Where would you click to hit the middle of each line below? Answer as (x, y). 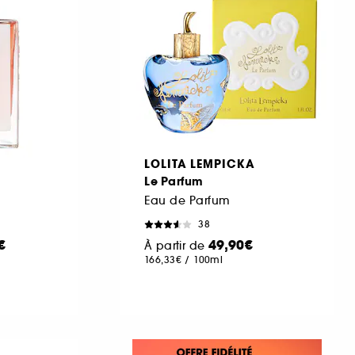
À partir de (176, 245)
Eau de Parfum (187, 200)
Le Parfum (174, 181)
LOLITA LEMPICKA (200, 164)
